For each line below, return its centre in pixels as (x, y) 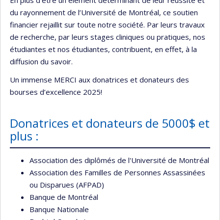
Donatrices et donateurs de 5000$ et (110, 123)
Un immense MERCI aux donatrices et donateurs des (99, 80)
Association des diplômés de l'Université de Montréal (119, 160)
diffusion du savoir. (41, 61)
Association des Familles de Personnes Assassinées (117, 173)
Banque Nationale (59, 209)
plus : (26, 136)
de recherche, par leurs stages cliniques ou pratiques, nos (108, 37)
